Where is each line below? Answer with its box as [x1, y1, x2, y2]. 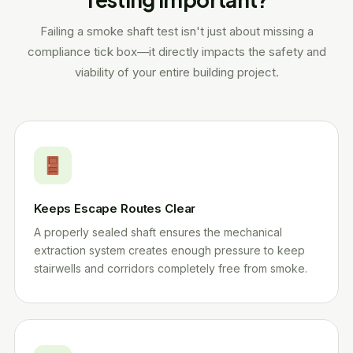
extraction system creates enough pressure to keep [34, 243, 305, 257]
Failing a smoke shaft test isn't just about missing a [39, 24, 314, 39]
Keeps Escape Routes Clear [34, 201, 196, 216]
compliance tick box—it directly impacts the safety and [27, 44, 326, 59]
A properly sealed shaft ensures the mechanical [34, 225, 282, 239]
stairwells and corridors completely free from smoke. [34, 262, 307, 275]
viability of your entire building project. [74, 65, 279, 80]
